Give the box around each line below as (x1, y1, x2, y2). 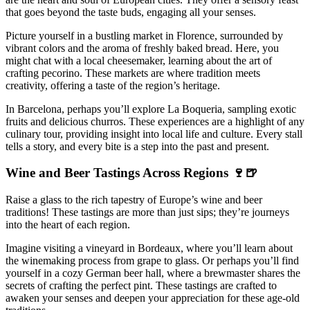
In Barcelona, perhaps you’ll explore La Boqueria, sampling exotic (6, 102, 296, 115)
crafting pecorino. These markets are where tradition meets (6, 66, 260, 79)
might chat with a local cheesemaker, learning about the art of (6, 54, 272, 66)
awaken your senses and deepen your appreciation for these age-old (6, 292, 300, 304)
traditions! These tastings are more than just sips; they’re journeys (6, 206, 289, 219)
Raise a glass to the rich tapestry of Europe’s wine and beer (6, 194, 262, 206)
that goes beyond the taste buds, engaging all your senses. (6, 6, 256, 18)
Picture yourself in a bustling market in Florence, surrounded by (6, 29, 283, 42)
